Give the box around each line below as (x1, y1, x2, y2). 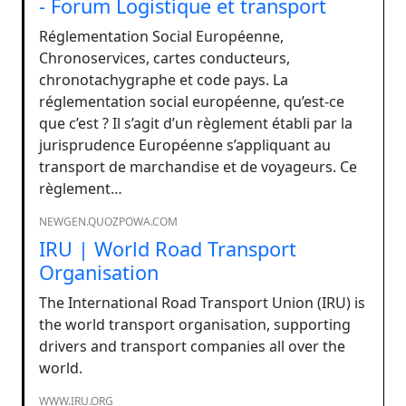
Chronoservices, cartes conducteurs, (39, 47, 290, 68)
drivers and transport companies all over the (39, 335, 345, 356)
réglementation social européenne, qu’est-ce (39, 91, 344, 111)
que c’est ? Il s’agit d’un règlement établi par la (39, 112, 353, 133)
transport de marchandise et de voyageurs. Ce (39, 156, 357, 177)
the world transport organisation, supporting (39, 314, 351, 334)
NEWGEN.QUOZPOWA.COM (39, 213, 178, 229)
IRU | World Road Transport (39, 235, 296, 262)
